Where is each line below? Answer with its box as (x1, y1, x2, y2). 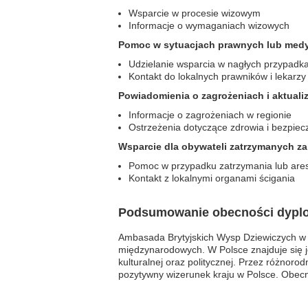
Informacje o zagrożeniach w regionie (129, 109, 291, 120)
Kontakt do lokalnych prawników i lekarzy (129, 71, 306, 82)
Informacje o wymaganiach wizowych (129, 20, 289, 31)
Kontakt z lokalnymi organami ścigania (129, 173, 295, 184)
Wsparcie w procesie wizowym (129, 8, 261, 19)
